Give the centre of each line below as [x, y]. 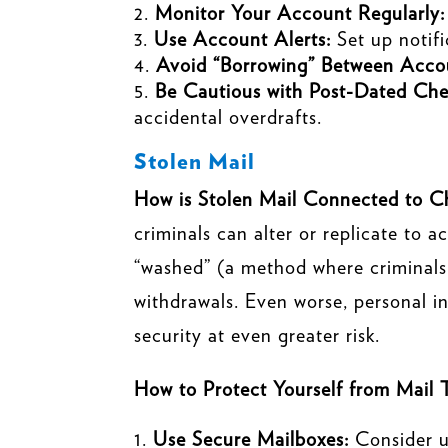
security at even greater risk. [257, 334]
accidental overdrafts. [228, 116]
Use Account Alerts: [243, 38]
